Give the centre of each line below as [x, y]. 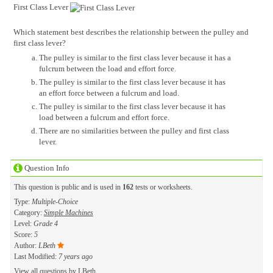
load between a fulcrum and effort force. [104, 117]
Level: [23, 223]
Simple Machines [68, 212]
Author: [26, 245]
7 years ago [75, 256]
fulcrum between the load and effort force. [107, 68]
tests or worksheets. [163, 187]
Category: [29, 212]
